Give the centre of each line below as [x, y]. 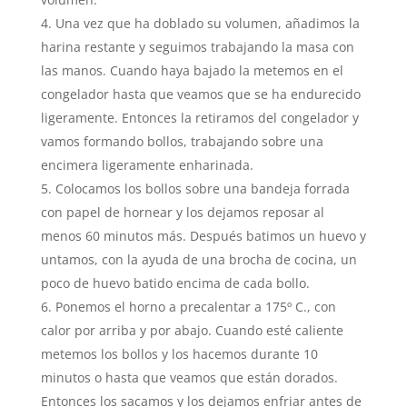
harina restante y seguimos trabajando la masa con [197, 47]
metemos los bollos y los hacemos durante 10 [179, 354]
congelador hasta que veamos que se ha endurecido [200, 94]
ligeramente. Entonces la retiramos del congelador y [199, 118]
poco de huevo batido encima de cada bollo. [175, 283]
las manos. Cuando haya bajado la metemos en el [192, 71]
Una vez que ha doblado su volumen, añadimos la [207, 24]
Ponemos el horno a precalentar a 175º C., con [195, 307]
